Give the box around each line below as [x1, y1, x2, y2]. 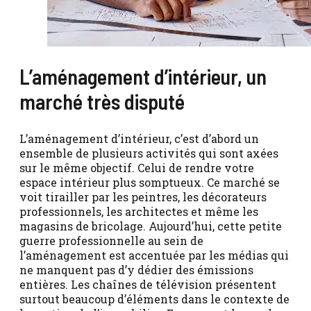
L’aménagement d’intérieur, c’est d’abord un [19, 131, 259, 146]
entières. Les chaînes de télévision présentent [19, 276, 276, 292]
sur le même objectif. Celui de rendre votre [19, 160, 254, 175]
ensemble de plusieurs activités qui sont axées [19, 145, 278, 160]
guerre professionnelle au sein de [19, 233, 203, 248]
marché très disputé [19, 88, 185, 114]
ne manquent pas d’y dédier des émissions [19, 262, 253, 277]
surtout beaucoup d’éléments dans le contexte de [19, 291, 289, 306]
